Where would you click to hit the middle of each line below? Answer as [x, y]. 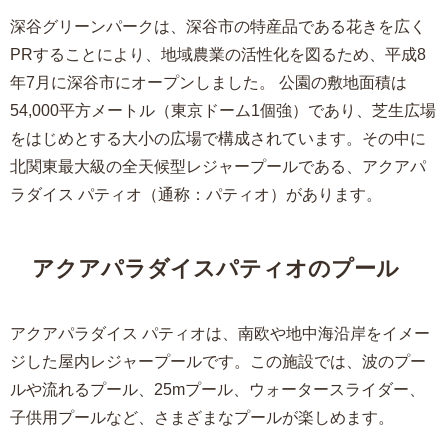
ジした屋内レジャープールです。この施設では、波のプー [218, 361]
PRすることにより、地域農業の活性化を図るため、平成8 [218, 53]
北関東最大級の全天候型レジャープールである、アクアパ [218, 165]
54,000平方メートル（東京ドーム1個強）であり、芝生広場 [223, 109]
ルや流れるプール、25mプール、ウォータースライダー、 [217, 389]
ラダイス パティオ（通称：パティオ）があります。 [196, 193]
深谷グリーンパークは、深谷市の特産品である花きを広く [218, 25]
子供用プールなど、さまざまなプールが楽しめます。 [202, 417]
